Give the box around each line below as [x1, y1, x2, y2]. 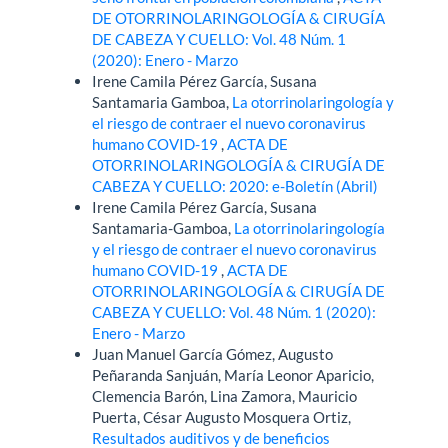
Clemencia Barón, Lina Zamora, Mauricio [92, 387, 358, 406]
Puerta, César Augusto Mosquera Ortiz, [92, 408, 352, 427]
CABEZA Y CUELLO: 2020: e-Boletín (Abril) [92, 177, 379, 196]
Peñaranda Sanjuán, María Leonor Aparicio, [92, 366, 375, 385]
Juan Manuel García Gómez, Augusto [92, 345, 334, 364]
